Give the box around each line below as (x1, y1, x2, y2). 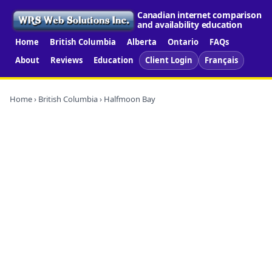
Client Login (145, 54, 192, 66)
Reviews (50, 54, 83, 66)
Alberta (127, 36, 157, 47)
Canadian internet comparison (137, 9, 262, 21)
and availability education (137, 19, 242, 31)
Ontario (168, 36, 199, 47)
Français (205, 54, 238, 66)
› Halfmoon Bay (98, 93, 155, 104)
